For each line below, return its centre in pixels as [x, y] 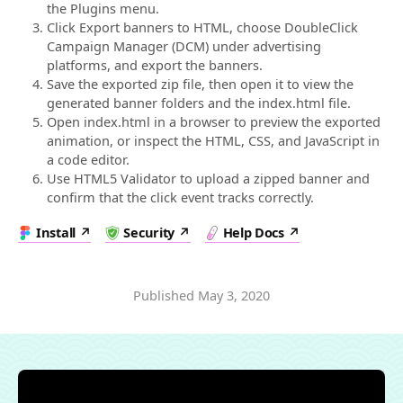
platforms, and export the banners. [155, 65]
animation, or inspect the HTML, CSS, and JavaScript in [213, 141]
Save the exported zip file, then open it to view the [200, 84]
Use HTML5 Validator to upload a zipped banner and [208, 179]
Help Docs [253, 233]
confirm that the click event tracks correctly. [180, 197]
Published [166, 296]
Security [149, 233]
